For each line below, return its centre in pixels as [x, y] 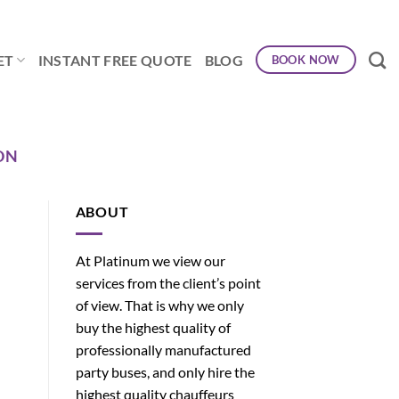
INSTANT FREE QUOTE [115, 60]
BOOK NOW [305, 59]
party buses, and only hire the [165, 371]
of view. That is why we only [159, 305]
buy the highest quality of [153, 327]
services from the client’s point [168, 282]
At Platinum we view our [150, 260]
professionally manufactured [163, 349]
